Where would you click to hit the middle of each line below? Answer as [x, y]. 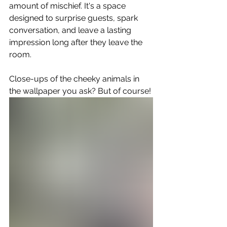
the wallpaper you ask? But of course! [80, 91]
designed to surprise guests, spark [74, 18]
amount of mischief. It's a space [68, 6]
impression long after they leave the [77, 43]
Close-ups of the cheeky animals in [75, 79]
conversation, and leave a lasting [71, 30]
